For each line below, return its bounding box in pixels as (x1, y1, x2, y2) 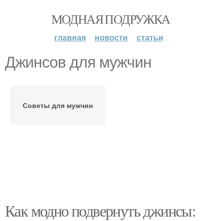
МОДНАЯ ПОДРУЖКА (51, 10, 170, 27)
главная (54, 32, 86, 43)
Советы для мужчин (23, 100, 93, 110)
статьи (136, 32, 163, 43)
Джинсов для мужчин (5, 53, 151, 71)
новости (94, 32, 128, 43)
